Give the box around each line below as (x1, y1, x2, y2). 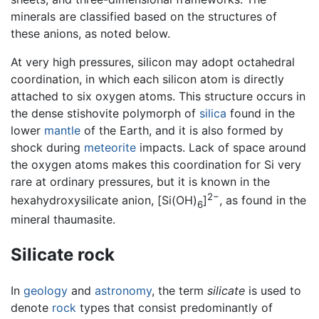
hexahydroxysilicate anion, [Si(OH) (11, 193, 197, 208)
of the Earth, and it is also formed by (80, 122, 283, 137)
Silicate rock (11, 244, 115, 266)
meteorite (84, 140, 136, 155)
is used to (245, 283, 301, 298)
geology (23, 283, 68, 298)
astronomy (95, 283, 152, 298)
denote (11, 300, 52, 315)
